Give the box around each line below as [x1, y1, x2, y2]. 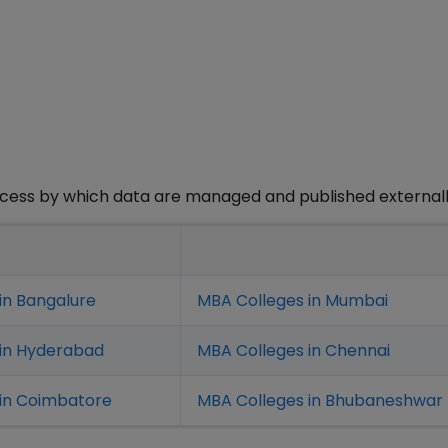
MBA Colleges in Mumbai [197, 289, 388, 313]
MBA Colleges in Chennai [197, 339, 390, 363]
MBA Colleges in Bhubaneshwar [197, 389, 443, 413]
